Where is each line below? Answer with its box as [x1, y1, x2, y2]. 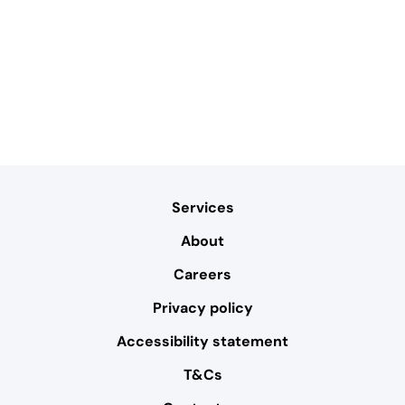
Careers [174, 264, 231, 284]
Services [171, 197, 234, 217]
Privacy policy [152, 297, 253, 317]
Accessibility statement [117, 331, 288, 351]
